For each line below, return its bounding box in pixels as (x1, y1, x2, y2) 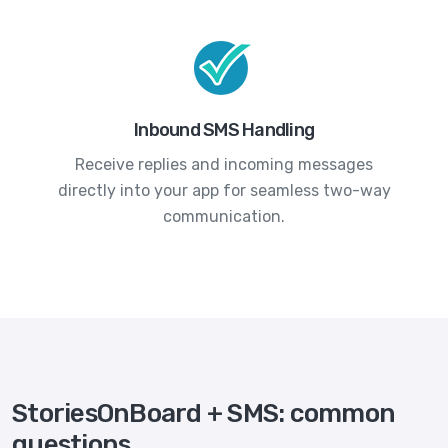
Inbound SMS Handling (134, 118, 314, 141)
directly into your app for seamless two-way (57, 180, 391, 200)
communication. (163, 206, 285, 226)
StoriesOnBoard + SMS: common (12, 397, 395, 429)
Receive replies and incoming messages (75, 154, 373, 174)
